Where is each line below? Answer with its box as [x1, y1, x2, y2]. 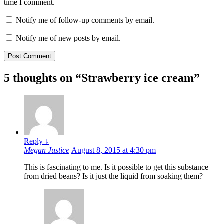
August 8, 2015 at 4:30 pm [71, 146, 156, 155]
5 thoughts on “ [4, 71, 81, 85]
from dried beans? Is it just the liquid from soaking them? [24, 172, 203, 181]
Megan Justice [24, 146, 69, 155]
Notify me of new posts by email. [16, 34, 121, 43]
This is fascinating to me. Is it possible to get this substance [24, 163, 208, 172]
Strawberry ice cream [81, 71, 194, 85]
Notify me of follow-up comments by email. [16, 16, 154, 25]
